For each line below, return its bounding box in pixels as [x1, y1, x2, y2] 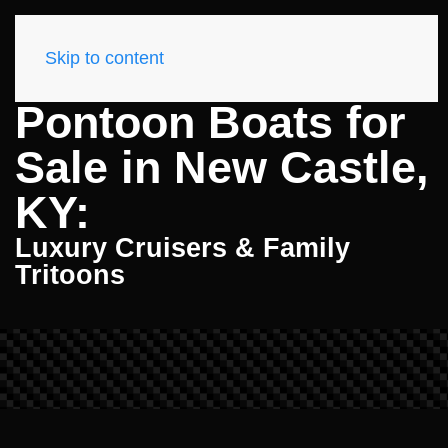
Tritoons [15, 260, 125, 290]
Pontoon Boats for [15, 97, 406, 148]
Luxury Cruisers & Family [15, 233, 350, 263]
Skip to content [45, 48, 164, 68]
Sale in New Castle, [15, 142, 429, 193]
